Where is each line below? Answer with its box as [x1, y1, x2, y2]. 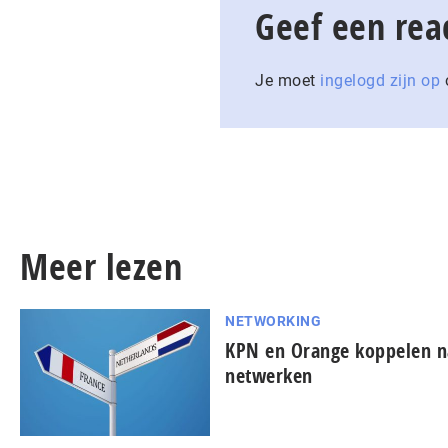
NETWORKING [225, 313, 321, 330]
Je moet [255, 71, 320, 91]
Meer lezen [20, 242, 182, 292]
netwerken [225, 362, 313, 390]
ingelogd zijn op [320, 71, 440, 91]
